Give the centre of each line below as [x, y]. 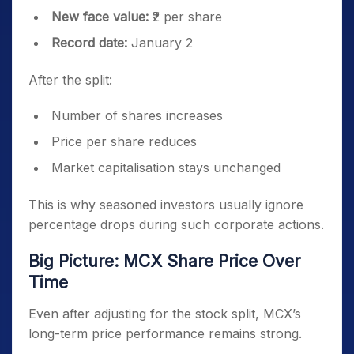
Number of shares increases [137, 115]
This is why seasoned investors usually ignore [166, 205]
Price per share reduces [124, 141]
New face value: [100, 17]
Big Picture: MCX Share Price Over [164, 261]
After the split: [70, 80]
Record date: [91, 43]
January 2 [162, 43]
